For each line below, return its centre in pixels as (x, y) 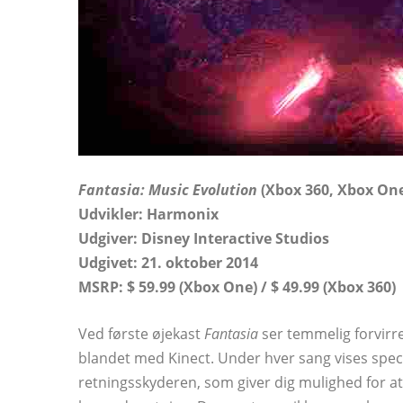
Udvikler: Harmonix (148, 214)
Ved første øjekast (141, 334)
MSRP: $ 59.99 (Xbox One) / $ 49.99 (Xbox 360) (237, 287)
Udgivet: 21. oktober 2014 (168, 263)
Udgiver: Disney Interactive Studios (204, 238)
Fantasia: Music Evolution (168, 190)
